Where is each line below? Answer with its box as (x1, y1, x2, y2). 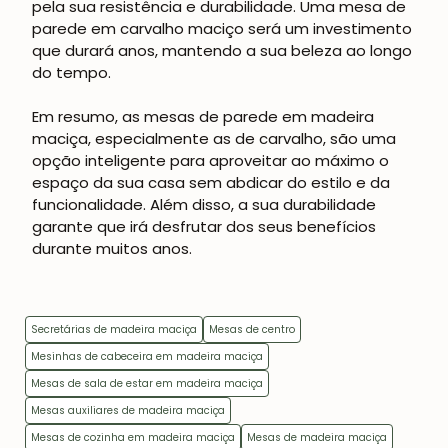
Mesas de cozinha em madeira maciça (31, 430, 235, 446)
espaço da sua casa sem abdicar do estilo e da (32, 172, 390, 194)
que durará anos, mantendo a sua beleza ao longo (32, 40, 412, 62)
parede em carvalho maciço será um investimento (32, 18, 412, 40)
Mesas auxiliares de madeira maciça (31, 403, 225, 419)
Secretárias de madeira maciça (31, 322, 197, 338)
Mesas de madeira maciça (247, 430, 387, 446)
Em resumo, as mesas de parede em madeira (32, 106, 374, 128)
